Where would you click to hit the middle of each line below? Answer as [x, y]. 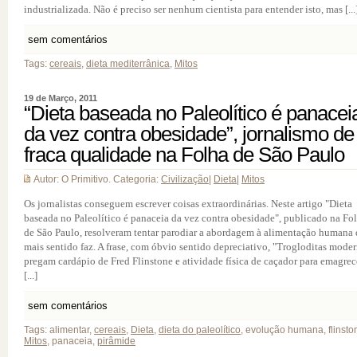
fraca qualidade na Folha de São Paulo [184, 155]
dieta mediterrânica [128, 64]
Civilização [185, 179]
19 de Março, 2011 [61, 98]
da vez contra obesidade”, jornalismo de [189, 134]
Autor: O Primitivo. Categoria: [97, 179]
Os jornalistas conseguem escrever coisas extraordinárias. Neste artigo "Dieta [188, 204]
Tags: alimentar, [59, 330]
